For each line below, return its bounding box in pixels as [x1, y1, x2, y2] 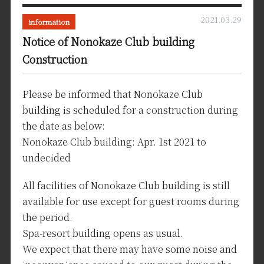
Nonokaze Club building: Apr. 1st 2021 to [22, 135, 206, 148]
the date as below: [22, 119, 105, 133]
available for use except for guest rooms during [22, 194, 239, 208]
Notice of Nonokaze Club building [22, 34, 194, 49]
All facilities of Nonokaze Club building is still [22, 179, 230, 192]
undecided [22, 151, 71, 164]
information [28, 16, 70, 27]
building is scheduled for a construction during [22, 103, 238, 117]
